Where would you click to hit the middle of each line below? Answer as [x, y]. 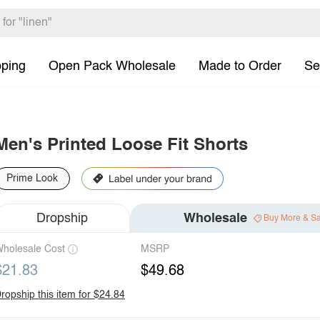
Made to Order [240, 66]
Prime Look [32, 179]
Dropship [62, 218]
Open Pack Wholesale [112, 66]
